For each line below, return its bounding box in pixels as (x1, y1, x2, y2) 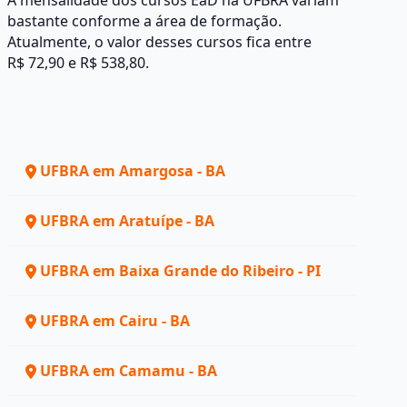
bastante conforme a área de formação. (7, 11, 282, 31)
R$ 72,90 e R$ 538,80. (7, 53, 149, 73)
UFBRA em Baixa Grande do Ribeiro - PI (40, 261, 321, 281)
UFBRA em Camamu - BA (40, 361, 217, 381)
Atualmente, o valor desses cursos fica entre (7, 32, 312, 52)
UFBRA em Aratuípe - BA (40, 211, 214, 231)
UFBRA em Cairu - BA (40, 311, 190, 331)
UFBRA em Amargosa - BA (40, 161, 225, 181)
